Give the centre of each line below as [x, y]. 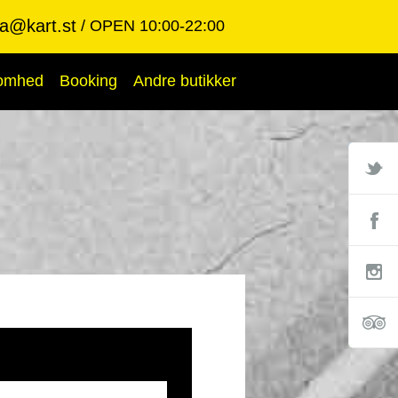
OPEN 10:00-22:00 [157, 26]
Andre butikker [185, 81]
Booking [88, 81]
